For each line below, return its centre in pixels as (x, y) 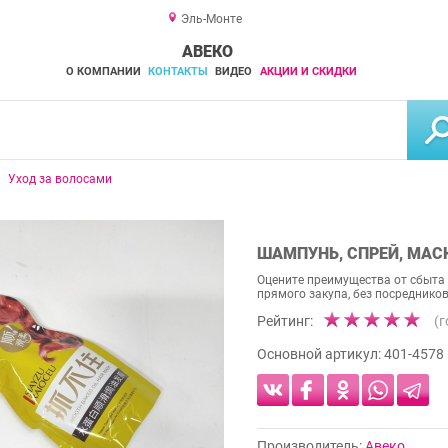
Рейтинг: (285, 321)
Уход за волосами (60, 179)
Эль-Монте (211, 19)
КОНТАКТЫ (177, 71)
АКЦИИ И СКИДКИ (308, 71)
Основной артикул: (320, 354)
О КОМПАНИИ (103, 71)
